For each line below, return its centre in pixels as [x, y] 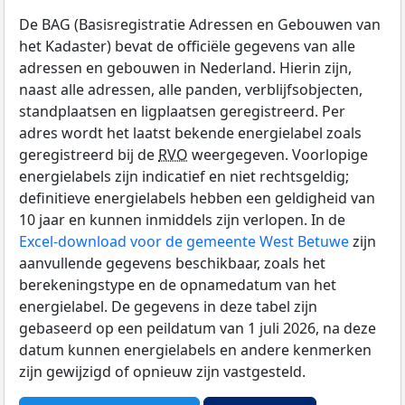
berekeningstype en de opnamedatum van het [178, 285]
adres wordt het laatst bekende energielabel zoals [190, 133]
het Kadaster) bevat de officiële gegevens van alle [187, 47]
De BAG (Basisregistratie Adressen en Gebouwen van [200, 25]
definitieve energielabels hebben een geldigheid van [197, 198]
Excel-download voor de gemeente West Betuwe [184, 242]
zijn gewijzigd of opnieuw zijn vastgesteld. [162, 372]
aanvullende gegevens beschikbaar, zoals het [172, 264]
